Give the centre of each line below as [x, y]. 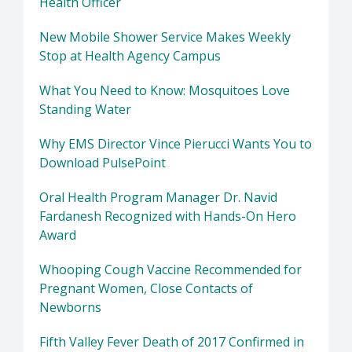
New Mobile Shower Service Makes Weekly [165, 37]
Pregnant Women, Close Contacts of [146, 289]
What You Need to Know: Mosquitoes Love [165, 91]
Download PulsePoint [103, 163]
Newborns [70, 308]
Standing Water [85, 110]
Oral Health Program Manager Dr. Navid [158, 198]
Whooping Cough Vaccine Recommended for [170, 270]
